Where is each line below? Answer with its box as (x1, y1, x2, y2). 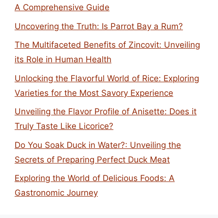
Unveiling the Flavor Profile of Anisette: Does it (15, 107, 197, 116)
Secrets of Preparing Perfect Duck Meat (15, 154, 170, 164)
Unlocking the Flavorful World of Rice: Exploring (15, 73, 199, 83)
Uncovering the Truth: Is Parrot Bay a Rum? (15, 21, 183, 31)
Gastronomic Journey (15, 188, 98, 198)
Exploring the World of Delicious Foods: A (15, 173, 175, 183)
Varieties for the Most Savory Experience (15, 88, 173, 98)
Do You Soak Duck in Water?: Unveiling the (15, 140, 181, 150)
